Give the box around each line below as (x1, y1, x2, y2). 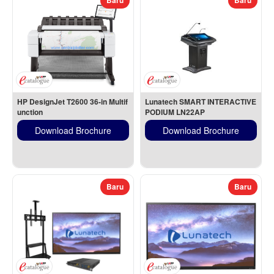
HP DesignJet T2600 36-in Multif (17, 96, 128, 108)
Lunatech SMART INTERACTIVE (145, 96, 256, 108)
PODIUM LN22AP (145, 106, 205, 118)
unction (17, 106, 43, 118)
